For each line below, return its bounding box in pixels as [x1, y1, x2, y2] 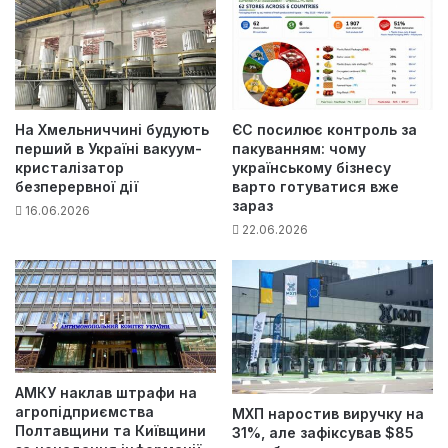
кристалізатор [15, 158, 124, 176]
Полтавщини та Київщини [15, 422, 206, 440]
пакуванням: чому [232, 139, 366, 157]
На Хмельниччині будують [15, 120, 209, 138]
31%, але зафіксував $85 [232, 423, 414, 441]
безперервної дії [15, 177, 138, 195]
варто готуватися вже [232, 177, 399, 195]
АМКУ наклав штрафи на [15, 384, 197, 402]
